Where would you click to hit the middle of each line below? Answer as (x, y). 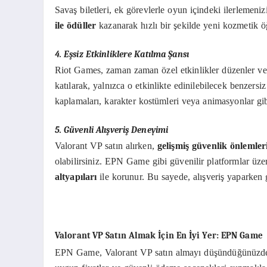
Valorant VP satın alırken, (106, 146)
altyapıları (76, 177)
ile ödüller (75, 26)
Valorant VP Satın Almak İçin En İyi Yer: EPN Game (159, 236)
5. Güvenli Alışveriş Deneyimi (111, 130)
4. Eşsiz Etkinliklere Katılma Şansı (122, 54)
